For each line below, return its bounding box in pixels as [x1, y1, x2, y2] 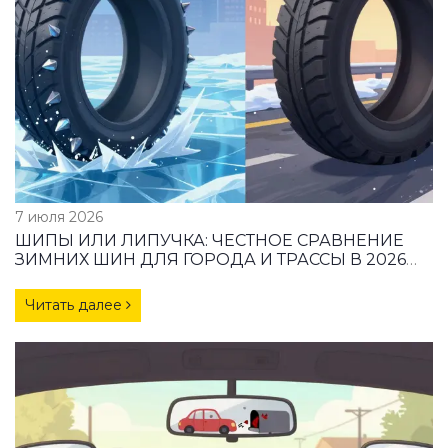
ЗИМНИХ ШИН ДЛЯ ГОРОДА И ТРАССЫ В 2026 [15, 250, 406, 270]
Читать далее [25, 296, 126, 315]
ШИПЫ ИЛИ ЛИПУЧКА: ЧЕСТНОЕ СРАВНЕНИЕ [15, 231, 404, 251]
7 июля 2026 [15, 208, 103, 227]
